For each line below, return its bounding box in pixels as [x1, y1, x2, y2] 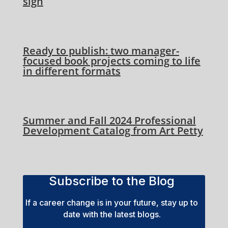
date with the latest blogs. [63, 209, 161, 219]
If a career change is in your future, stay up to [25, 197, 198, 208]
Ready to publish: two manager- [22, 43, 179, 58]
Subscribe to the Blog [49, 173, 175, 188]
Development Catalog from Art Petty [22, 123, 203, 137]
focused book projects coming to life [22, 53, 201, 68]
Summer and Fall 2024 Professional [22, 113, 196, 127]
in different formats [22, 64, 121, 78]
